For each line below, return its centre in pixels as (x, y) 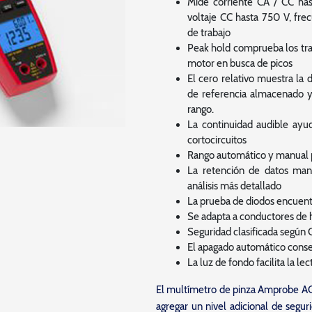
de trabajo (209, 33)
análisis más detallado (234, 186)
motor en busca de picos (240, 63)
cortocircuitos (217, 140)
